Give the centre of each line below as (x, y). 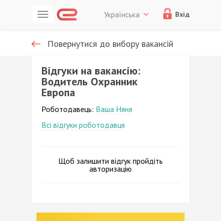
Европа (58, 92)
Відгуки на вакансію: (91, 71)
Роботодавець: (69, 109)
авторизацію (110, 169)
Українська (122, 15)
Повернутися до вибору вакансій (110, 44)
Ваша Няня (114, 109)
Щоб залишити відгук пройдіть (110, 161)
